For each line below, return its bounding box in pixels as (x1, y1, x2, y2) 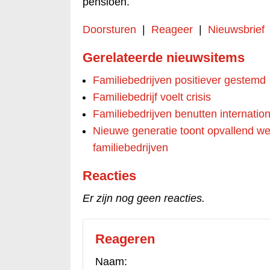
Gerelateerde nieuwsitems (83, 50, 245, 66)
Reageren (95, 231, 155, 247)
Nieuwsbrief (208, 24, 265, 36)
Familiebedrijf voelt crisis (93, 91, 211, 104)
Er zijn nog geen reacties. (83, 192, 205, 205)
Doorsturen (83, 24, 136, 36)
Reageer (151, 24, 193, 36)
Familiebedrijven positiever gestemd (93, 74, 266, 87)
